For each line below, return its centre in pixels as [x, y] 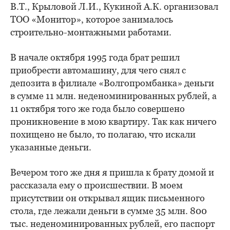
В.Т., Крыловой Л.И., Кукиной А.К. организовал [114, 7]
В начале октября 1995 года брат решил [95, 57]
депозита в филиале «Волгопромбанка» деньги [112, 83]
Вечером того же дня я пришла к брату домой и [112, 172]
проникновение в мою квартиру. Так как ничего [113, 122]
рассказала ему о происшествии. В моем [97, 185]
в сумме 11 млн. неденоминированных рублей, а [113, 96]
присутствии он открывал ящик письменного [108, 198]
